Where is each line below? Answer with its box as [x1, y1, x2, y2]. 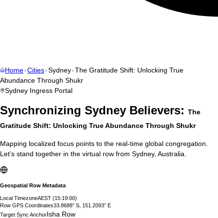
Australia [158, 150, 184, 158]
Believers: [126, 104, 188, 117]
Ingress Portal [28, 87, 73, 94]
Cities [27, 66, 44, 74]
